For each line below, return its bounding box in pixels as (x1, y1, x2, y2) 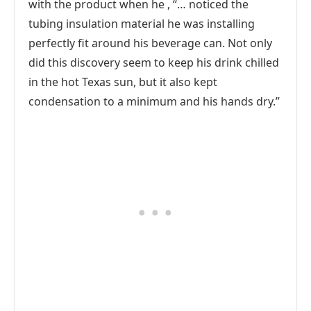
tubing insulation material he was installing (28, 16, 255, 31)
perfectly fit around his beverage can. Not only (28, 35, 272, 51)
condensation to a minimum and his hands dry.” (28, 94, 280, 109)
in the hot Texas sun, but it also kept (28, 74, 217, 90)
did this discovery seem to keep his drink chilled (28, 55, 279, 70)
